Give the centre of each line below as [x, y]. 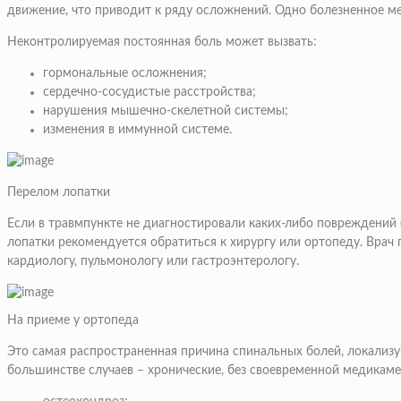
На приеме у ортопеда [73, 321]
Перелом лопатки [59, 193]
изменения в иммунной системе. [137, 130]
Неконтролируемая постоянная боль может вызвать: [162, 43]
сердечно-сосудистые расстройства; [149, 93]
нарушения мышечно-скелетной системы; [166, 111]
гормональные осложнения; [125, 74]
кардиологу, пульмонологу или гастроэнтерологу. [153, 262]
